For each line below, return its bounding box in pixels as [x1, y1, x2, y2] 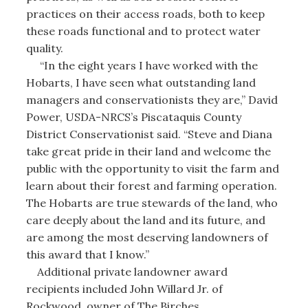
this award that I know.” [25, 247, 149, 261]
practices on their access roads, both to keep [25, 6, 265, 21]
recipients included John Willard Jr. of [25, 281, 223, 296]
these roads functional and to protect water [25, 23, 261, 38]
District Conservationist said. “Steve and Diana [25, 126, 272, 141]
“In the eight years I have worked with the [25, 58, 258, 72]
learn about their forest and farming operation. [25, 178, 277, 192]
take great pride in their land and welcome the [25, 144, 271, 158]
